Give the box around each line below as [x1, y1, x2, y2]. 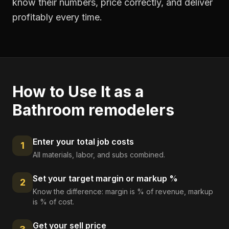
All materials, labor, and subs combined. [33, 150, 165, 159]
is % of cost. [33, 197, 74, 206]
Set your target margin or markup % [33, 173, 178, 184]
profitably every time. [12, 12, 102, 22]
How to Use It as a [12, 82, 144, 101]
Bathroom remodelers [12, 101, 174, 119]
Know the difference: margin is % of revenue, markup [33, 187, 213, 196]
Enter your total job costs [33, 136, 134, 147]
